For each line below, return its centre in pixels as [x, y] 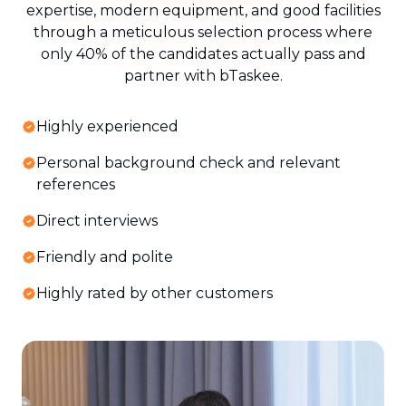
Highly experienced [107, 126]
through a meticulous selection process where [203, 32]
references [76, 184]
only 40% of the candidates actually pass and [203, 53]
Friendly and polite [105, 256]
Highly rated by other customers [155, 293]
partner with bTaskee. [203, 75]
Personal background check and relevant [188, 162]
